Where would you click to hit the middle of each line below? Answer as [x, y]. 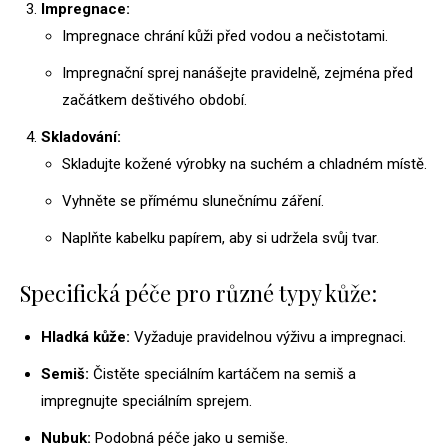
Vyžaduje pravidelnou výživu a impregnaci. [268, 337]
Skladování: [81, 137]
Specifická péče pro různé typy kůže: [198, 293]
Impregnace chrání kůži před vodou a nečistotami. [225, 36]
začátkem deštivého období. [154, 100]
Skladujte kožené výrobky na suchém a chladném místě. [244, 164]
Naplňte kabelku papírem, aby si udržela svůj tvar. [220, 238]
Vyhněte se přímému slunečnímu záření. [193, 201]
